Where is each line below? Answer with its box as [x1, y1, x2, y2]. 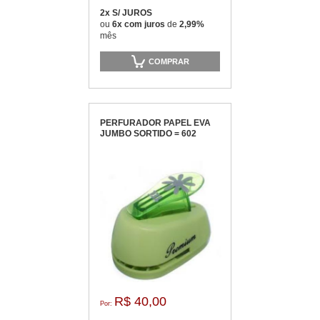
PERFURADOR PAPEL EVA [100, 118, 211, 128]
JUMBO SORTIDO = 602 [100, 129, 196, 139]
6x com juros [112, 19, 167, 29]
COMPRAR [149, 56, 189, 66]
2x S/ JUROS [100, 8, 152, 18]
